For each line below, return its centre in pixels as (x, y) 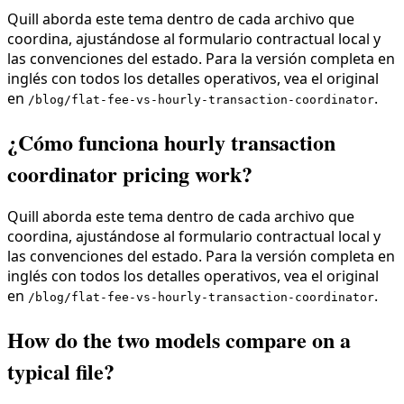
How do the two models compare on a (179, 340)
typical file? (61, 372)
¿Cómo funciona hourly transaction (171, 142)
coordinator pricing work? (130, 173)
